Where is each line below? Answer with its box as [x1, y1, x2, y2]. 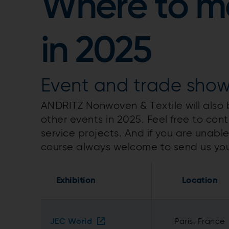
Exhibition [56, 176, 96, 185]
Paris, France [174, 217, 225, 226]
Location [181, 176, 218, 185]
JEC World [50, 217, 93, 226]
